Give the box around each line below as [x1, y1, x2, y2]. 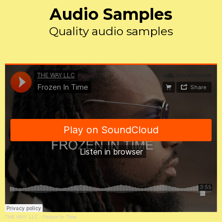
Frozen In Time [43, 214, 77, 220]
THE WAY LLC [5, 214, 38, 220]
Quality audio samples [49, 24, 173, 38]
